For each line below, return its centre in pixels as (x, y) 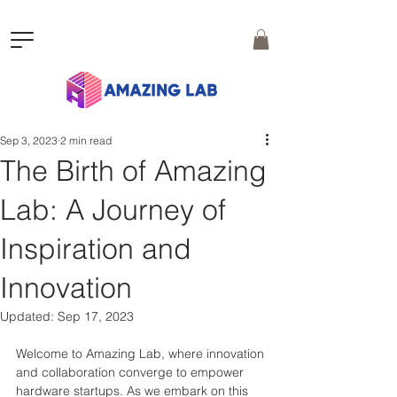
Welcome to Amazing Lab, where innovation (142, 353)
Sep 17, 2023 (96, 316)
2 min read (86, 140)
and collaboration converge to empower (132, 372)
